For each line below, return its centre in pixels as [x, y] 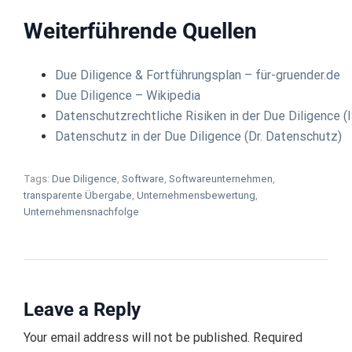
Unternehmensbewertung [196, 196]
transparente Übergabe [78, 196]
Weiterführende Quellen [140, 31]
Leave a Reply [82, 310]
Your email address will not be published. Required [163, 338]
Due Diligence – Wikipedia [128, 96]
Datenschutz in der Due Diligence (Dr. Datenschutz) [198, 137]
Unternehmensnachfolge [81, 212]
